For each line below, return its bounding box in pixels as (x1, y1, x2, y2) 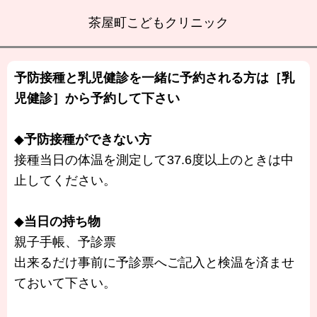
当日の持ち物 (24, 214, 100, 229)
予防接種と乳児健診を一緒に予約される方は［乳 (14, 71, 294, 85)
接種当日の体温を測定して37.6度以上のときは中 (14, 153, 294, 167)
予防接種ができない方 (24, 132, 151, 146)
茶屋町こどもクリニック (88, 16, 229, 30)
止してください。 (14, 173, 116, 188)
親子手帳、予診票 (14, 235, 116, 249)
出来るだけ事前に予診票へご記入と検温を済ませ (14, 255, 294, 270)
